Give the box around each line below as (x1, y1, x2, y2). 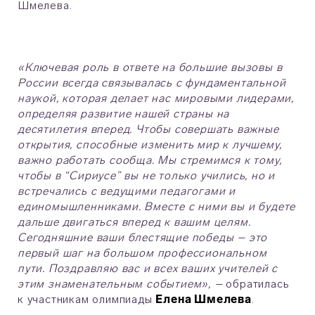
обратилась (222, 277, 290, 291)
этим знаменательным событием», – (18, 277, 223, 291)
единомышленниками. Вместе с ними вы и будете (18, 200, 296, 214)
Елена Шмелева (155, 292, 252, 307)
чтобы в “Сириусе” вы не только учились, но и (18, 169, 276, 183)
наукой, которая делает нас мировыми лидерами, (18, 91, 294, 105)
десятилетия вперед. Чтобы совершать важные (18, 122, 279, 136)
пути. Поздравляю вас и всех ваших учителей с (18, 262, 278, 276)
